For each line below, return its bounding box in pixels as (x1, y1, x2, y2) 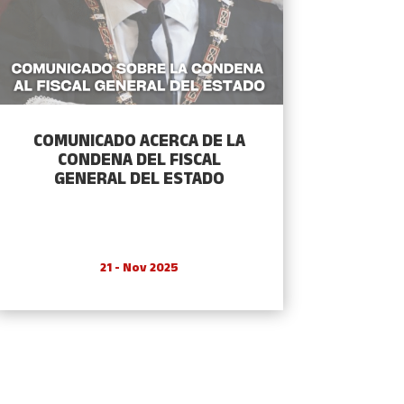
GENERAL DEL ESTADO (53, 167, 225, 194)
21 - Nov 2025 (99, 259, 179, 279)
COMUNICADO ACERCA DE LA (32, 129, 245, 156)
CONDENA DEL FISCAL (57, 148, 221, 175)
